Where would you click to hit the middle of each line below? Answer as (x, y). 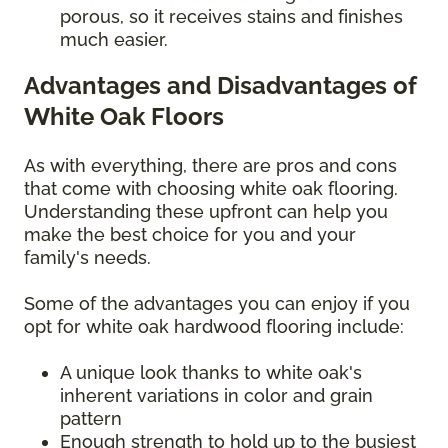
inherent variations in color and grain (216, 395)
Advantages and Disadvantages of (220, 85)
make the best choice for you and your (190, 234)
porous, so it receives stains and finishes (231, 16)
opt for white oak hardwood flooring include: (214, 326)
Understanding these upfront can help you (206, 211)
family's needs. (90, 257)
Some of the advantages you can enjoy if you (217, 303)
